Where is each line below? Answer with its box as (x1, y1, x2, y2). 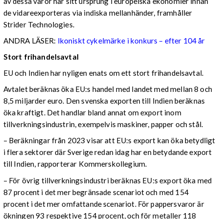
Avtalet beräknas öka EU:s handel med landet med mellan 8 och (3, 85, 212, 94)
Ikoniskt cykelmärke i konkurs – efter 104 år (57, 36, 205, 45)
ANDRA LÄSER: (3, 36, 58, 45)
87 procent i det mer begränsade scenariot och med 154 (3, 187, 189, 197)
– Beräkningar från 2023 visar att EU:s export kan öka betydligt (3, 136, 216, 145)
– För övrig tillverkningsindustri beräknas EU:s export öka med (3, 175, 212, 185)
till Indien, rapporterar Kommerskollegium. (3, 159, 147, 169)
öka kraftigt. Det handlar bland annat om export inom (3, 108, 181, 117)
